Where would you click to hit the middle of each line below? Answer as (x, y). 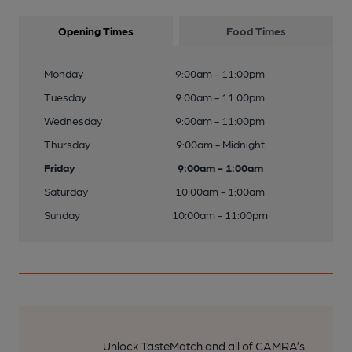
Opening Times (96, 31)
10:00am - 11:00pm (220, 215)
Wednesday (73, 121)
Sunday (62, 215)
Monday (64, 73)
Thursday (67, 144)
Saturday (66, 191)
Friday (60, 168)
